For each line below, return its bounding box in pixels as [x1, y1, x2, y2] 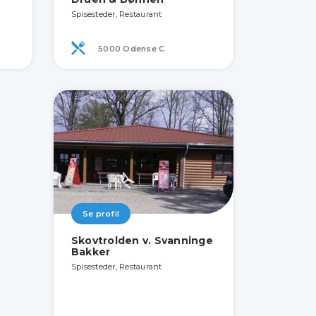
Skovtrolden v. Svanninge [71, 234, 213, 247]
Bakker [71, 245, 111, 258]
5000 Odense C [95, 44, 165, 54]
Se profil [82, 209, 120, 219]
